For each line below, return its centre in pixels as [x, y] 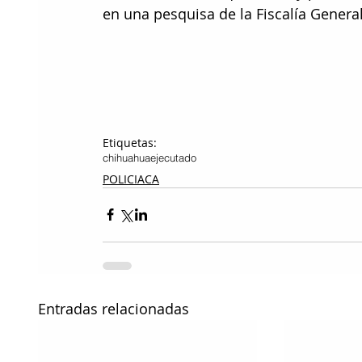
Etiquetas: [130, 142]
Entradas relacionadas [114, 308]
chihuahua [126, 157]
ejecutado [173, 157]
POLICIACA [131, 179]
